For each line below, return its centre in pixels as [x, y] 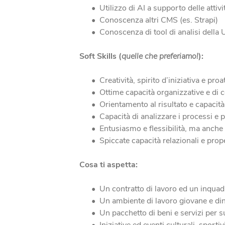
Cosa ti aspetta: [108, 165]
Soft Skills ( [100, 56]
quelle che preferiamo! [160, 56]
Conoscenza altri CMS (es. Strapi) [158, 20]
